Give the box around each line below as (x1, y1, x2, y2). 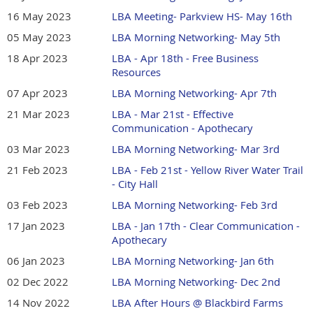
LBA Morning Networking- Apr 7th (112, 86, 277, 101)
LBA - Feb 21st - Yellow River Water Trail (112, 163, 303, 177)
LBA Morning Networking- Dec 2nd (112, 275, 280, 289)
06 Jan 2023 (7, 254, 65, 268)
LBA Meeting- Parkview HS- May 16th (112, 9, 292, 24)
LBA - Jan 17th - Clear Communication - (112, 219, 300, 233)
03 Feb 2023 (7, 198, 68, 212)
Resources (112, 65, 161, 80)
